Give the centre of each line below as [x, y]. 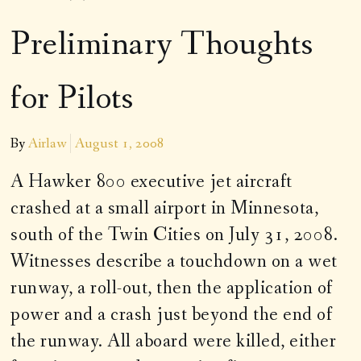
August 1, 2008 [120, 144]
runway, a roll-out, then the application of [172, 288]
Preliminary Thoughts [162, 46]
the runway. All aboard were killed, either [174, 342]
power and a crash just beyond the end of [172, 315]
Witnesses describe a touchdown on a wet [174, 262]
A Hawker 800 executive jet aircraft [151, 182]
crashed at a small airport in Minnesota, [165, 209]
